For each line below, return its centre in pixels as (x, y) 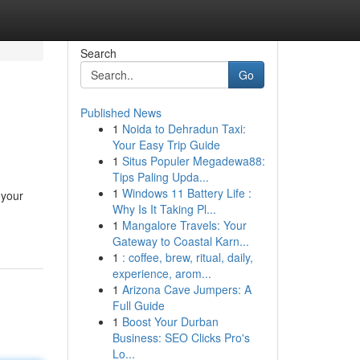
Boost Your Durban (170, 321)
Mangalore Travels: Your (184, 225)
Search (98, 53)
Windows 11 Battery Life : (186, 193)
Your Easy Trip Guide (166, 145)
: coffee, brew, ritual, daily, (187, 257)
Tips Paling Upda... (160, 177)
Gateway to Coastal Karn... (180, 241)
